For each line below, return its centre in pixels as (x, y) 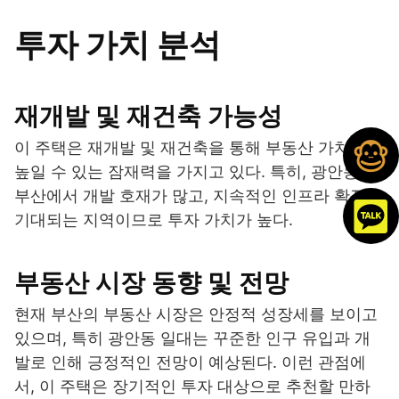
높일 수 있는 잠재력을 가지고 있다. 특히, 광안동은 (195, 171)
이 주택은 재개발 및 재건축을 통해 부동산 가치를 (190, 147)
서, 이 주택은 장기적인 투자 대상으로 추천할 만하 (192, 386)
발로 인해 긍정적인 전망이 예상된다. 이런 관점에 (190, 362)
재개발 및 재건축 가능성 (148, 115)
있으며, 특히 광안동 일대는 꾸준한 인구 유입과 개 (192, 338)
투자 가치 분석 (118, 44)
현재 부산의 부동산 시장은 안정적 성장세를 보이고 (196, 313)
